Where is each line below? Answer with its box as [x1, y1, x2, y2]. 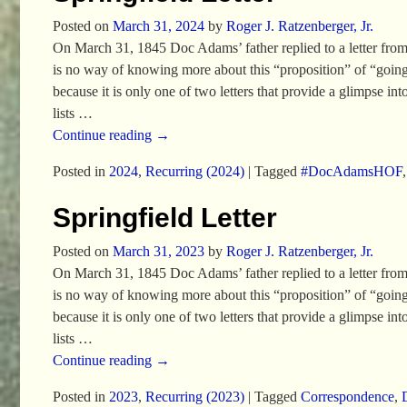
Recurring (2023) [144, 389, 244, 405]
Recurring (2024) [144, 163, 244, 179]
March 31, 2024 [112, 17, 204, 34]
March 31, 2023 [112, 243, 204, 260]
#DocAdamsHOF [300, 163, 402, 179]
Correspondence [300, 389, 394, 405]
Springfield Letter [52, 203, 277, 233]
